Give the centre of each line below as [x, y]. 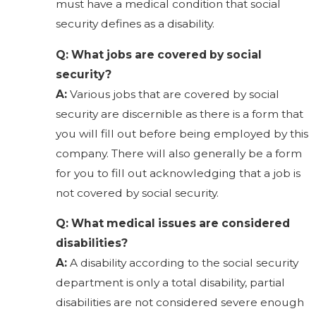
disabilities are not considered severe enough [180, 303]
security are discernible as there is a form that [180, 114]
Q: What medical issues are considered [173, 224]
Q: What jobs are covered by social [159, 54]
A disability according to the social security [183, 263]
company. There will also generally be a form [179, 153]
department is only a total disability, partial [171, 283]
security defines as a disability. [135, 24]
